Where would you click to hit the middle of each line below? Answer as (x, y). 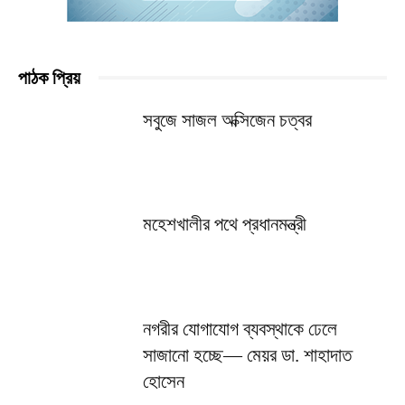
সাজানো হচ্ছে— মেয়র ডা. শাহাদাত (248, 355)
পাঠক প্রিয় (49, 77)
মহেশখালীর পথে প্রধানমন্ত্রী (225, 225)
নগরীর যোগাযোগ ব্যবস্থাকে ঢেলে (240, 329)
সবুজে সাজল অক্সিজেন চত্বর (228, 120)
